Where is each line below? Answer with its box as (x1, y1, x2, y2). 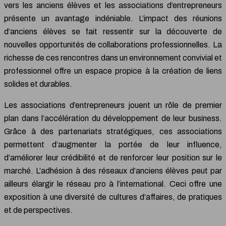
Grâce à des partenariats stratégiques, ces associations (4, 127, 222, 136)
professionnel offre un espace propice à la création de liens (4, 67, 222, 76)
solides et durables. (4, 80, 72, 89)
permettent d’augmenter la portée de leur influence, (4, 140, 222, 149)
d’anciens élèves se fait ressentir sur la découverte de (4, 27, 222, 36)
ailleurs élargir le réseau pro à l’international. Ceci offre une (4, 180, 222, 189)
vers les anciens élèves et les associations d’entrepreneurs (4, 1, 222, 10)
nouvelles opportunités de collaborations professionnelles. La (4, 40, 222, 49)
